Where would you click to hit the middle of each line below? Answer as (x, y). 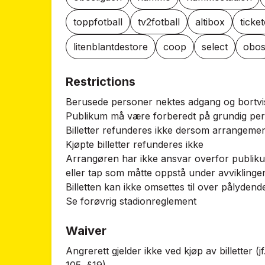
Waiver (86, 231)
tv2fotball (159, 22)
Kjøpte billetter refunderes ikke (135, 144)
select (215, 47)
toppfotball (98, 22)
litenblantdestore (111, 47)
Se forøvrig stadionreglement (131, 201)
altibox (210, 22)
